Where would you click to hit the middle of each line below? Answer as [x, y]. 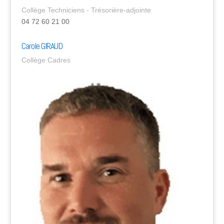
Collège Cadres [46, 60]
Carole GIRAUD [42, 46]
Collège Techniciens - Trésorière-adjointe [86, 10]
